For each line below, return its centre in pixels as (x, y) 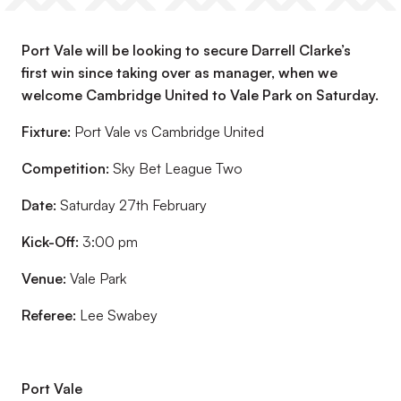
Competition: (67, 168)
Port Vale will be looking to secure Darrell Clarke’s (186, 50)
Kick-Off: (52, 242)
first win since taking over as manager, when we (179, 73)
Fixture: (46, 132)
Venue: (46, 278)
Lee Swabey (119, 315)
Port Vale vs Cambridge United (167, 132)
